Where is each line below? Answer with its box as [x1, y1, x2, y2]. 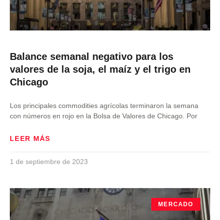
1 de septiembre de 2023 [10, 158, 88, 165]
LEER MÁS [10, 135, 51, 142]
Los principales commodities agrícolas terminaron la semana [10, 102, 198, 110]
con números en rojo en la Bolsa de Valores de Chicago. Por [10, 112, 197, 120]
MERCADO [158, 201, 193, 208]
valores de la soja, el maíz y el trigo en [10, 64, 191, 75]
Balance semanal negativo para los [10, 51, 173, 62]
